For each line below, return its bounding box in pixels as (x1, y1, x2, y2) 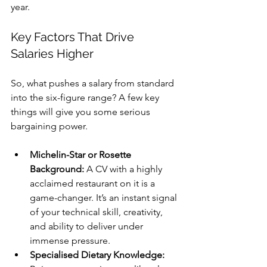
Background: (30, 163, 84, 175)
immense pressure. (30, 234, 110, 246)
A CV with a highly (84, 163, 164, 175)
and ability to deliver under (30, 220, 145, 232)
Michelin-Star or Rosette (30, 148, 133, 160)
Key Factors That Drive (11, 29, 137, 44)
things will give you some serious (11, 105, 153, 117)
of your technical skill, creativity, (30, 206, 165, 218)
